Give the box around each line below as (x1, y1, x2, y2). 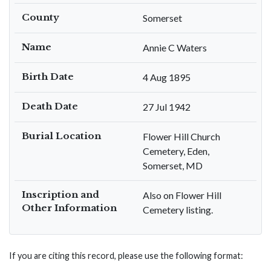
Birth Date (22, 71, 74, 82)
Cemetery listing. (143, 204, 213, 215)
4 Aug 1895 (143, 71, 191, 83)
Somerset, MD (143, 160, 203, 171)
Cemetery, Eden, (143, 145, 209, 157)
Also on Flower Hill (143, 189, 221, 201)
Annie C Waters (143, 42, 207, 53)
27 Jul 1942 (143, 101, 191, 113)
